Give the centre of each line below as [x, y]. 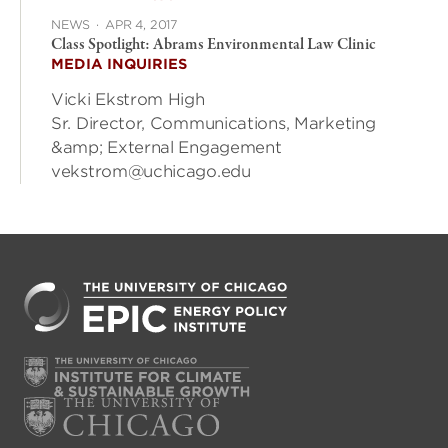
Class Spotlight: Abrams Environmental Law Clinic [213, 45]
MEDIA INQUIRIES [119, 64]
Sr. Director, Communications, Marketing [213, 124]
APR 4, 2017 [142, 25]
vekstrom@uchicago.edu [151, 172]
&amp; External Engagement [166, 148]
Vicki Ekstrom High [128, 100]
